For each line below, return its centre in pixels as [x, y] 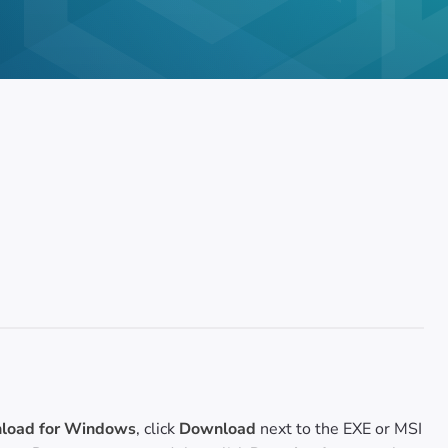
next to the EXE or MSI [339, 429]
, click [156, 429]
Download [216, 429]
